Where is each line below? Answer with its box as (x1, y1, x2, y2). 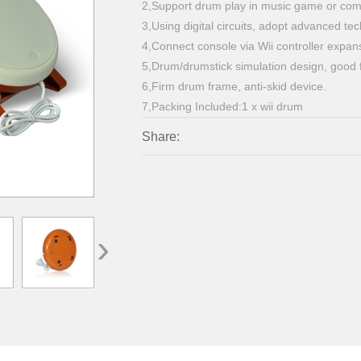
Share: (142, 129, 180, 143)
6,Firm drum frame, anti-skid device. (142, 79, 327, 93)
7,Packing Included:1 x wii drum (142, 99, 304, 113)
